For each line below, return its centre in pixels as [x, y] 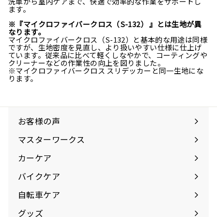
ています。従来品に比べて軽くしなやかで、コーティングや [108, 55]
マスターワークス [51, 139]
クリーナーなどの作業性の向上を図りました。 [86, 63]
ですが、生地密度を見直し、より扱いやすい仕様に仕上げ [105, 47]
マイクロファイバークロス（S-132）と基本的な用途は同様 [108, 39]
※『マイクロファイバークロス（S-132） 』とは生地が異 [105, 24]
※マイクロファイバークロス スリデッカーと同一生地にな [106, 70]
